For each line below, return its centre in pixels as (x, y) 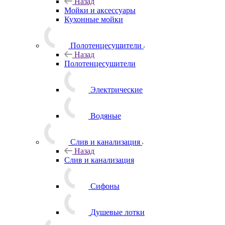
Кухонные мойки (94, 19)
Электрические (117, 89)
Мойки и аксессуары (100, 10)
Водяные (106, 116)
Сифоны (105, 186)
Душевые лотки (118, 212)
